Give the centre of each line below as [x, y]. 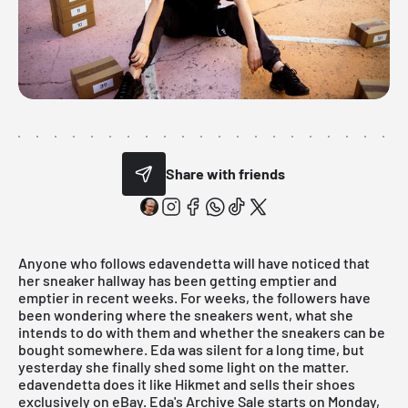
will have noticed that [300, 262]
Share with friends [226, 174]
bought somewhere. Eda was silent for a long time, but [191, 349]
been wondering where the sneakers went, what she [186, 314]
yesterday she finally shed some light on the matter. [184, 366]
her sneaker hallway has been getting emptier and [178, 280]
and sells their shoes [288, 383]
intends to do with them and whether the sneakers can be [202, 331]
